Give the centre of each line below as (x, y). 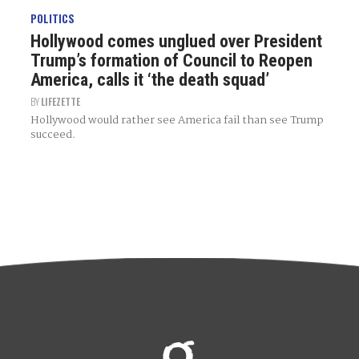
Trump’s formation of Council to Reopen (171, 61)
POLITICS (52, 19)
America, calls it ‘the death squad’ (149, 80)
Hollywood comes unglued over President (176, 41)
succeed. (52, 135)
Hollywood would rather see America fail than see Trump (177, 120)
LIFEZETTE (60, 101)
